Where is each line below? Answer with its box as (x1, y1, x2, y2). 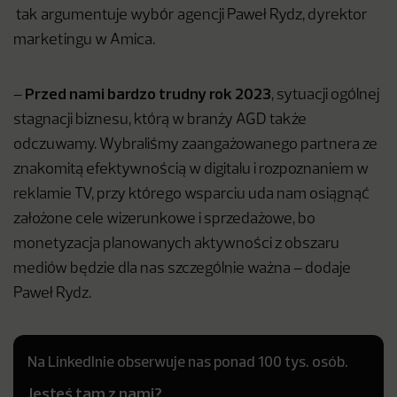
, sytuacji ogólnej (271, 88, 379, 103)
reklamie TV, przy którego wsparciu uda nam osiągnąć (13, 187, 370, 202)
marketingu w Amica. (13, 33, 155, 48)
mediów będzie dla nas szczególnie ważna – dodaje (13, 261, 351, 276)
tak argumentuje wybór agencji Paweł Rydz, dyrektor (13, 8, 368, 23)
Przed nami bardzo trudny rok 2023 (25, 83, 271, 104)
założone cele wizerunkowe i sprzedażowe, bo (13, 212, 315, 227)
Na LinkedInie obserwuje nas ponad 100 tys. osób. (27, 352, 348, 370)
